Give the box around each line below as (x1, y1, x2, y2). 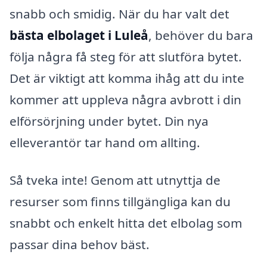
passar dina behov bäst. (10, 236, 150, 253)
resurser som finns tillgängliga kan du (10, 193, 231, 210)
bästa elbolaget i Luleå (10, 26, 148, 44)
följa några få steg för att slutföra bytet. (10, 48, 242, 65)
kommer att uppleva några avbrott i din (10, 91, 241, 108)
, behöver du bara (148, 26, 253, 44)
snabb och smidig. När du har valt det (10, 5, 229, 22)
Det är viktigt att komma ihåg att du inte (10, 69, 244, 86)
